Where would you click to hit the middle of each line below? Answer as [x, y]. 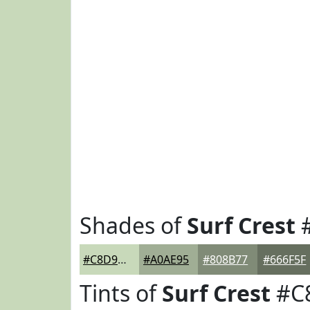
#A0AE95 [166, 259]
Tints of [121, 293]
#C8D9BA [122, 259]
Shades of [133, 225]
